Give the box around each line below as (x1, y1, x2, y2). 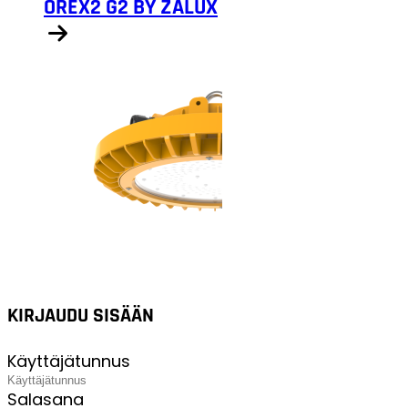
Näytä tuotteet (43, 66, 162, 90)
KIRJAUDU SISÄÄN (7, 303, 154, 330)
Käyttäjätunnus (7, 350, 130, 373)
